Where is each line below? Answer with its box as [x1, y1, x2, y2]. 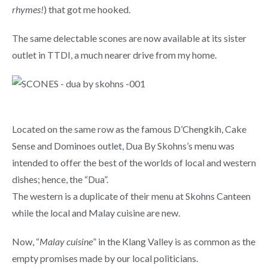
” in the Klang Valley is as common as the [93, 236, 255, 247]
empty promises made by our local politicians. [12, 252, 198, 264]
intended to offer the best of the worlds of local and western [12, 157, 256, 168]
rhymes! [12, 4, 44, 15]
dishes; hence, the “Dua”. [12, 173, 108, 185]
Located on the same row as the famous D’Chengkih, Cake [12, 123, 246, 135]
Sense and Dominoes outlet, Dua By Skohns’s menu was [12, 140, 234, 151]
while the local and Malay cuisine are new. [12, 207, 180, 218]
